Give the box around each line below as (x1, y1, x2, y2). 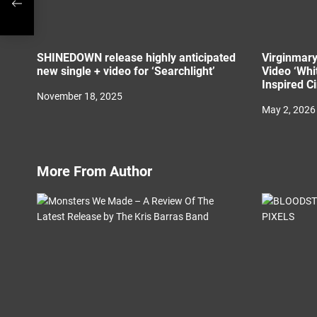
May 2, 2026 (261, 104, 316, 115)
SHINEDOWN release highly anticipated (37, 51, 236, 64)
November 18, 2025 (37, 91, 122, 102)
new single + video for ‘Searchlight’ (37, 64, 215, 78)
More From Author (37, 163, 152, 180)
